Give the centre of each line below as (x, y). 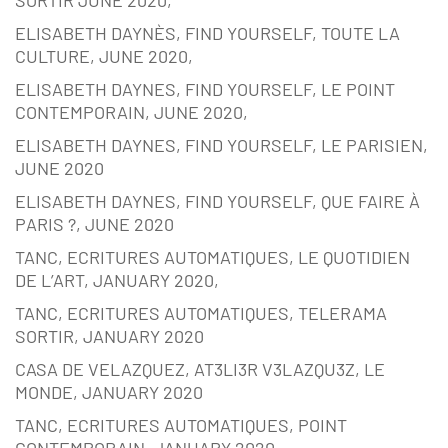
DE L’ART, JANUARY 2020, (117, 280)
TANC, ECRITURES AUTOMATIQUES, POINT (181, 425)
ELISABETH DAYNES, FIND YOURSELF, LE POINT (205, 89)
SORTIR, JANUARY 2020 (109, 336)
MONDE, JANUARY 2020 (109, 392)
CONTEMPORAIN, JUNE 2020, (131, 112)
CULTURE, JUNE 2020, (104, 56)
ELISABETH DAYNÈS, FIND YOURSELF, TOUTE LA (207, 33)
